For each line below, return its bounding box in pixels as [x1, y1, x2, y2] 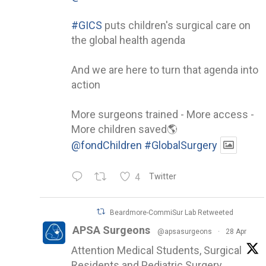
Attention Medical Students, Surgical [71, 243, 242, 256]
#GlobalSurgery [144, 138, 217, 151]
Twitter [149, 171, 177, 182]
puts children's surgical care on [102, 18, 251, 31]
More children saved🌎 [71, 122, 178, 135]
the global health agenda [71, 33, 185, 46]
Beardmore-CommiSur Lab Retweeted [110, 208, 234, 217]
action [71, 78, 100, 91]
